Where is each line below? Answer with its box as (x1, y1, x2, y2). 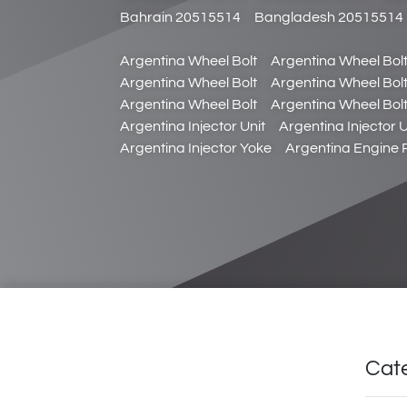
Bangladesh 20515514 (254, 10, 403, 25)
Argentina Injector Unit (120, 119, 265, 134)
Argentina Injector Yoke (120, 141, 272, 155)
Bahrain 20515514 (120, 10, 241, 25)
